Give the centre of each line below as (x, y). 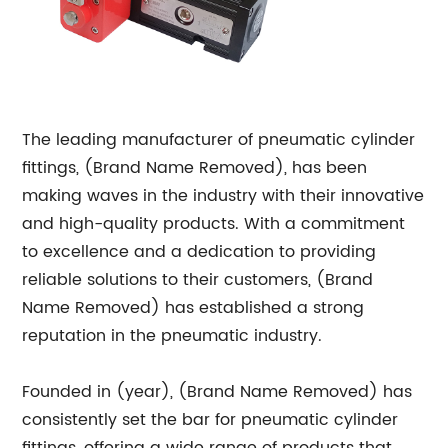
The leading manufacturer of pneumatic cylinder (219, 140)
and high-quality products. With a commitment (214, 224)
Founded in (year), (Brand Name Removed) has (217, 392)
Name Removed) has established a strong (193, 308)
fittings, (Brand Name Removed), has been (195, 168)
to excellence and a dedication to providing (199, 252)
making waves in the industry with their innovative (223, 196)
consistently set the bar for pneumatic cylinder (210, 420)
